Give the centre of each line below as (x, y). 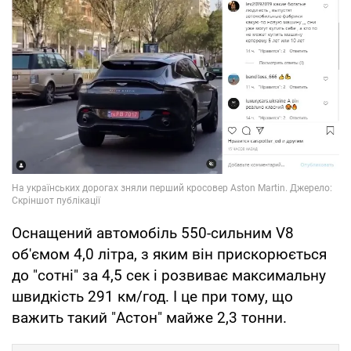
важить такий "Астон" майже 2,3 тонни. (149, 317)
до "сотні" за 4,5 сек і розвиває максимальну (169, 275)
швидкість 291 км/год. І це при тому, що (152, 296)
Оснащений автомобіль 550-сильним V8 (153, 233)
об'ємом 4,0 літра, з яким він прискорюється (169, 254)
